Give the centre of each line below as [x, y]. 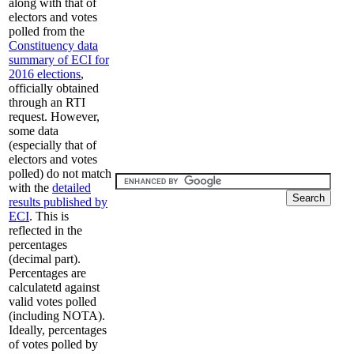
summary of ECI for [59, 60]
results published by [58, 202]
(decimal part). [45, 259]
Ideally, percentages [58, 330]
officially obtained [54, 88]
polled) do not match [60, 173]
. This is [49, 216]
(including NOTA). [57, 316]
